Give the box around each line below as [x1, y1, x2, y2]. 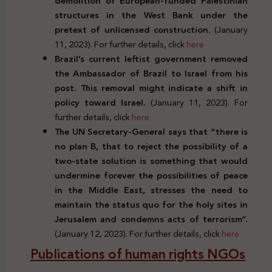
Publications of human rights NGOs [30, 242, 245, 266]
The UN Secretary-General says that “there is [55, 123, 248, 140]
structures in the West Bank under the [55, 7, 248, 23]
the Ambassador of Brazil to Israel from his [55, 65, 248, 81]
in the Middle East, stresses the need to [55, 182, 248, 198]
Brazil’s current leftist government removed [55, 50, 248, 67]
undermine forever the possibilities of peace [55, 167, 248, 183]
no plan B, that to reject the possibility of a [55, 138, 248, 154]
